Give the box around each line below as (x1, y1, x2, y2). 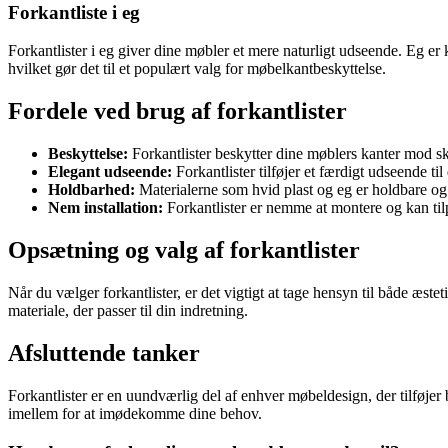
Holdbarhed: (48, 181, 135, 199)
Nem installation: (48, 199, 163, 217)
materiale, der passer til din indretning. (8, 302, 248, 320)
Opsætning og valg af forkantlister (8, 237, 360, 264)
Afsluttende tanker (8, 340, 200, 366)
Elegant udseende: (48, 163, 172, 181)
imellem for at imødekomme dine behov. (8, 404, 262, 422)
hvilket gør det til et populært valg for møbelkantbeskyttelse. (8, 60, 386, 78)
